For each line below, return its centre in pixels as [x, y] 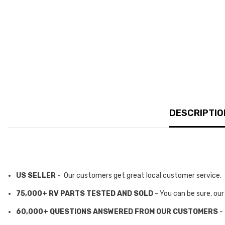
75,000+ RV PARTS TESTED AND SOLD [85, 193]
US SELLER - [39, 175]
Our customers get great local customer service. [142, 175]
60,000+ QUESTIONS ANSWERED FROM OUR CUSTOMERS [117, 211]
